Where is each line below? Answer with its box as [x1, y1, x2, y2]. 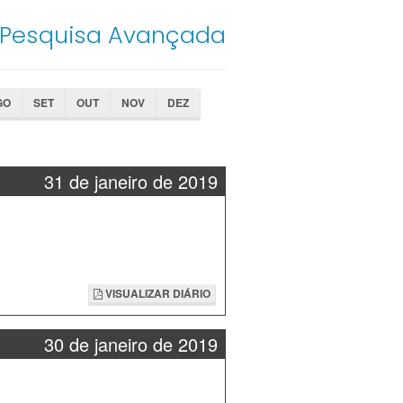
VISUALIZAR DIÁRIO [102, 285, 210, 301]
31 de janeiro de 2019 [43, 168, 218, 194]
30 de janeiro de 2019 [43, 331, 218, 357]
